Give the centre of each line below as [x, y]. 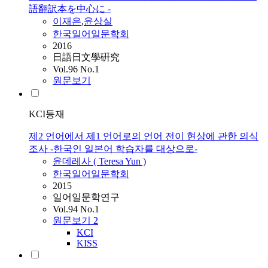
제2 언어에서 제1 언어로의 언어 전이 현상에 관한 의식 [144, 136]
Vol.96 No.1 [76, 69]
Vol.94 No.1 [76, 209]
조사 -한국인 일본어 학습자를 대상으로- [113, 149]
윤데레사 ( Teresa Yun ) [99, 162]
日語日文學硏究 [86, 57]
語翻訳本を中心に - [70, 9]
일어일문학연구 [86, 197]
